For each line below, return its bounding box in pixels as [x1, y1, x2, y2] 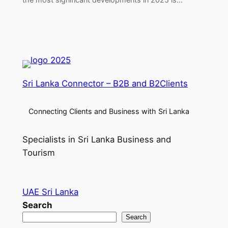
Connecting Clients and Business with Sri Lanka [22, 107, 193, 116]
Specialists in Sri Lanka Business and [22, 134, 171, 145]
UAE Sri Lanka [22, 186, 78, 197]
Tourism [22, 148, 55, 158]
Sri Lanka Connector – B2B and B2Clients [22, 78, 188, 89]
